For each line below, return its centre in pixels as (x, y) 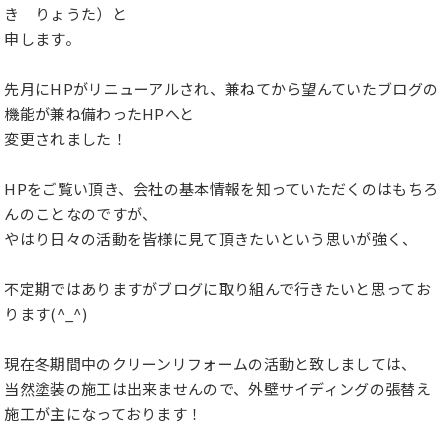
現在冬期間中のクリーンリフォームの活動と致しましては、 (210, 363)
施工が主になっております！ (103, 413)
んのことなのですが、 (81, 213)
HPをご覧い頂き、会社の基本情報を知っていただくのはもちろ (221, 188)
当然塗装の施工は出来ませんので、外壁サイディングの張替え (217, 388)
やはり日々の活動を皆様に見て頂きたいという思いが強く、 (211, 238)
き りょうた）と (65, 13)
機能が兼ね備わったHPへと (99, 113)
